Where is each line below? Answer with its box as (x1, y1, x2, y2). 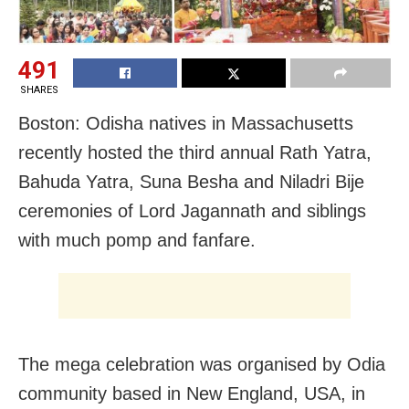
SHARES (19, 83, 58, 96)
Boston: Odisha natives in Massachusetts (18, 112, 353, 133)
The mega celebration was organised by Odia (18, 353, 385, 374)
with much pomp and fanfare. (18, 229, 256, 250)
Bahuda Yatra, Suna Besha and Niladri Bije (18, 171, 364, 192)
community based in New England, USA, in (18, 383, 371, 404)
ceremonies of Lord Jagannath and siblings (18, 200, 366, 221)
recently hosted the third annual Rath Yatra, (18, 142, 372, 163)
